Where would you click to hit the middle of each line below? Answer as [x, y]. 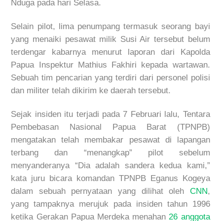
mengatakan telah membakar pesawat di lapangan [110, 140]
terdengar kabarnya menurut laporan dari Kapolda [110, 52]
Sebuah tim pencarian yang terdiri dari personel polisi [110, 77]
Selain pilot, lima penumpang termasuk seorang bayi [110, 26]
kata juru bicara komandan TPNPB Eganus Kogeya [110, 178]
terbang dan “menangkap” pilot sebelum [110, 152]
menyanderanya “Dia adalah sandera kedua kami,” [110, 165]
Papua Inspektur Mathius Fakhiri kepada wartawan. [110, 65]
